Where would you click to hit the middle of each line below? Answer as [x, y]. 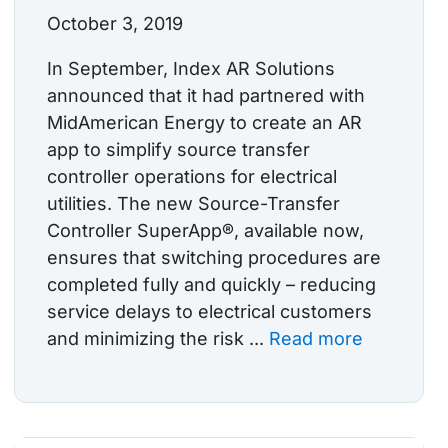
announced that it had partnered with [206, 96]
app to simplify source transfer [178, 150]
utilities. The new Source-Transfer [193, 204]
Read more [316, 339]
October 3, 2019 [115, 24]
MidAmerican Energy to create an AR [204, 123]
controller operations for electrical [192, 177]
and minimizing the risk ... [158, 339]
